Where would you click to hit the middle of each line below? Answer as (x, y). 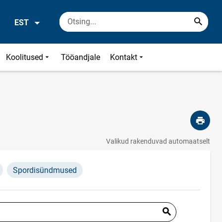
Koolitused (25, 57)
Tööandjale (81, 57)
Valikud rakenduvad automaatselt (158, 141)
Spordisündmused (45, 170)
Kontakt (124, 57)
